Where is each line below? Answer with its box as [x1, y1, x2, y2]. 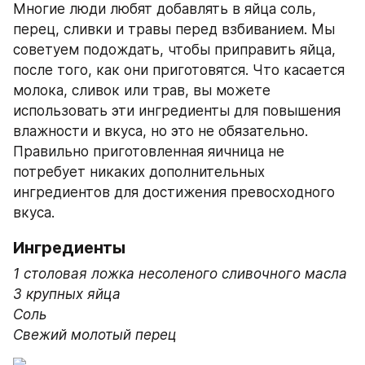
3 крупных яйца [13, 285, 121, 302]
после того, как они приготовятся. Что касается [13, 61, 345, 78]
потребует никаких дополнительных [13, 163, 265, 180]
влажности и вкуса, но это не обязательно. [13, 122, 308, 139]
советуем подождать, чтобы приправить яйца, [13, 41, 336, 58]
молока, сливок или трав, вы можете [13, 81, 270, 99]
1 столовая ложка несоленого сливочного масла [13, 265, 347, 282]
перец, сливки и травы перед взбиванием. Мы [13, 20, 335, 37]
